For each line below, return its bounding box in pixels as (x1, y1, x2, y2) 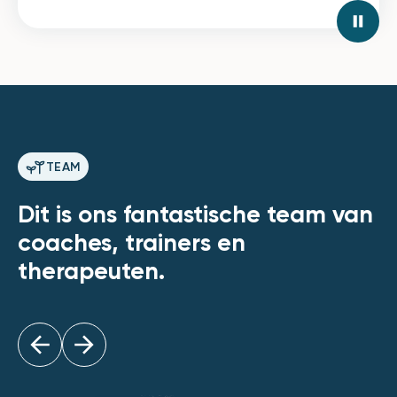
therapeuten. (18, 261, 165, 285)
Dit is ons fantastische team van (18, 204, 373, 229)
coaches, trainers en (18, 232, 245, 257)
